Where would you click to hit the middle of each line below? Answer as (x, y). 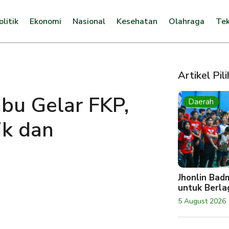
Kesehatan (137, 21)
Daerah (201, 102)
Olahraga (186, 21)
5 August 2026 (202, 201)
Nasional (89, 21)
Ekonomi (45, 21)
